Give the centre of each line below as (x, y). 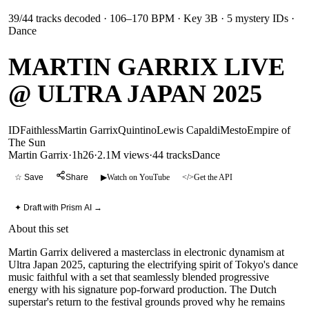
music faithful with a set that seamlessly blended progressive (139, 277)
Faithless (39, 130)
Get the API (213, 177)
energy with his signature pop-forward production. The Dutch (142, 289)
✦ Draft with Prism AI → (58, 208)
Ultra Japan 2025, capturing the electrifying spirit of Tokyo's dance (153, 265)
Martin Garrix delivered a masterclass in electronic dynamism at (146, 252)
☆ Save (29, 177)
